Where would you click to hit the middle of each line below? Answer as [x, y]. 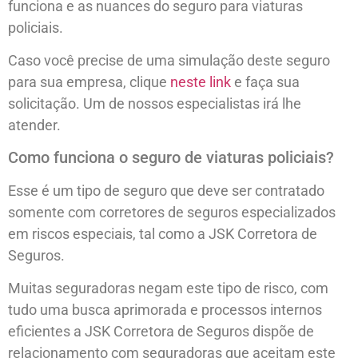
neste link [201, 82]
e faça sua [265, 82]
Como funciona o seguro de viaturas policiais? [171, 157]
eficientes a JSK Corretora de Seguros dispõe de [161, 332]
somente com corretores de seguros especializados [172, 212]
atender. [34, 125]
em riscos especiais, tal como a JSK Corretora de [163, 233]
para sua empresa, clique [89, 82]
